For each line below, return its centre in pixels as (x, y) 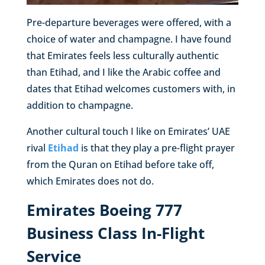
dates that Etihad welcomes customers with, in (131, 89)
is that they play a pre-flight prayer (156, 148)
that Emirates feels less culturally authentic (122, 56)
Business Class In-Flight (115, 233)
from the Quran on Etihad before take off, (120, 165)
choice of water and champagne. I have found (129, 39)
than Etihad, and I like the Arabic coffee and (123, 72)
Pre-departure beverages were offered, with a (129, 23)
